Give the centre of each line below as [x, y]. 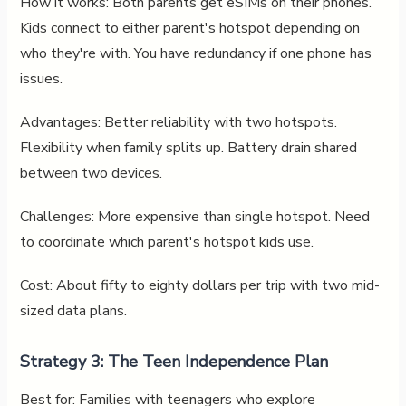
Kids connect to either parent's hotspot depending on [189, 28]
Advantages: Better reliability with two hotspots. [178, 122]
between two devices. [91, 173]
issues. [41, 78]
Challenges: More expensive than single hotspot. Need [194, 216]
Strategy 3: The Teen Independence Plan [174, 361]
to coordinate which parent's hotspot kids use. [166, 242]
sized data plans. [73, 310]
